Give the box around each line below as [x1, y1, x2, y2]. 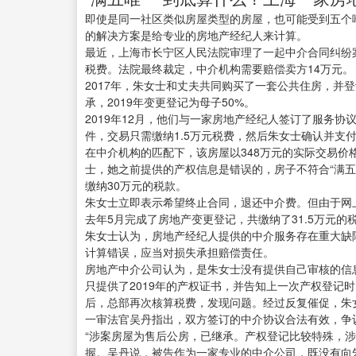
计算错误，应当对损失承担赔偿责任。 [85, 244, 274, 261]
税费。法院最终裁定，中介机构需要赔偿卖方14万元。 [85, 60, 354, 77]
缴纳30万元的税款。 [85, 177, 187, 194]
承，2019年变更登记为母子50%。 [85, 94, 255, 110]
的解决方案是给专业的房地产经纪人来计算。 [85, 27, 308, 44]
